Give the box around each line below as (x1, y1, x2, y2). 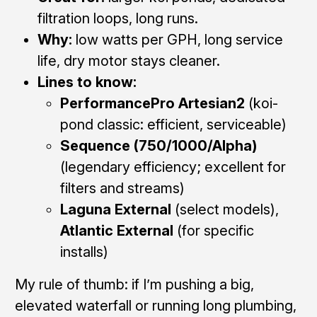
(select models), (171, 200, 279, 218)
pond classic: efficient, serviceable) (59, 115, 287, 133)
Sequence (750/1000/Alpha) (59, 137, 257, 154)
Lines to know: (37, 73, 137, 91)
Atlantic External (59, 221, 173, 239)
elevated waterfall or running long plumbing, (14, 296, 296, 314)
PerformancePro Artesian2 (59, 94, 245, 112)
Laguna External (59, 200, 171, 218)
